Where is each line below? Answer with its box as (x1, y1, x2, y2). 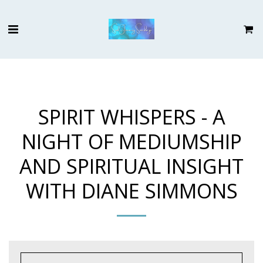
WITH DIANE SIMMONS (25, 177, 238, 204)
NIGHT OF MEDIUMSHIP (21, 127, 242, 155)
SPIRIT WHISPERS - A (38, 103, 225, 130)
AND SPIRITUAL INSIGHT (19, 152, 244, 180)
